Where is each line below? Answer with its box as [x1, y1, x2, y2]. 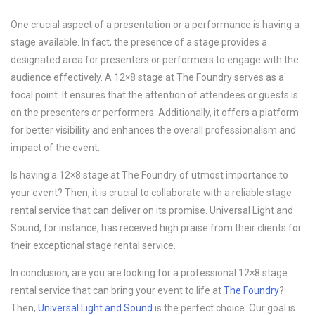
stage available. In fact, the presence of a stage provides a [11, 37, 267, 49]
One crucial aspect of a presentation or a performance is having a [11, 19, 300, 31]
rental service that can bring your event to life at [11, 285, 224, 297]
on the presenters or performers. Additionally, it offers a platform [11, 107, 299, 119]
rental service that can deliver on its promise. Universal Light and [11, 205, 293, 217]
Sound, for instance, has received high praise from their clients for [11, 222, 302, 234]
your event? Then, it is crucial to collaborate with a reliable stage [11, 187, 292, 199]
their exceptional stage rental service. [11, 240, 176, 252]
